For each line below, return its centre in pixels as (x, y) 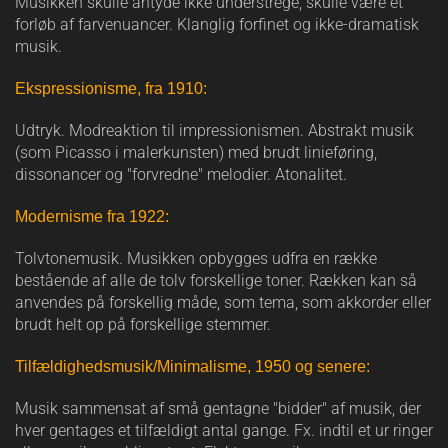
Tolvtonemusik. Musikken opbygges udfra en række (196, 258)
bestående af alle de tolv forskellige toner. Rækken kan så (216, 280)
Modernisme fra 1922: (92, 216)
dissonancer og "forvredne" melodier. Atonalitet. (181, 174)
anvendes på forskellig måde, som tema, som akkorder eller (223, 302)
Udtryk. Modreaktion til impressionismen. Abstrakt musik (214, 130)
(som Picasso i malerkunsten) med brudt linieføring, (196, 152)
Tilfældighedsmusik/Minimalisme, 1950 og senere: (194, 366)
